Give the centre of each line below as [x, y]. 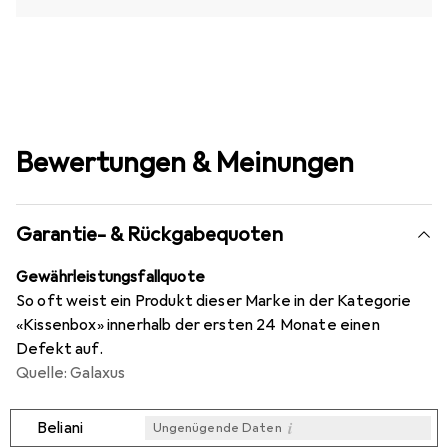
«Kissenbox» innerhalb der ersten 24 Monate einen [198, 325]
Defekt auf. [59, 349]
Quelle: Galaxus [71, 373]
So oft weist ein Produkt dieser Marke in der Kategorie [214, 301]
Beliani [60, 428]
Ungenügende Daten [217, 428]
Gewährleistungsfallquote [110, 277]
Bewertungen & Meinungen [185, 163]
